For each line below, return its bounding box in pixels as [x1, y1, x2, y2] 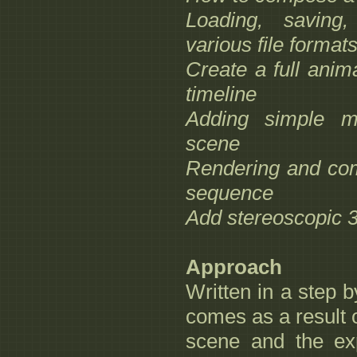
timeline [186, 82, 257, 107]
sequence [186, 181, 273, 206]
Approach [186, 255, 282, 280]
